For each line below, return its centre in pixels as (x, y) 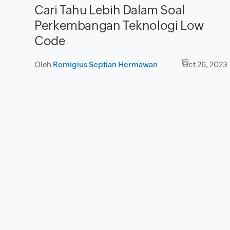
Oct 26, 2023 (205, 65)
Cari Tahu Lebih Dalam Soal (110, 10)
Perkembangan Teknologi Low (119, 26)
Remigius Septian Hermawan (106, 65)
